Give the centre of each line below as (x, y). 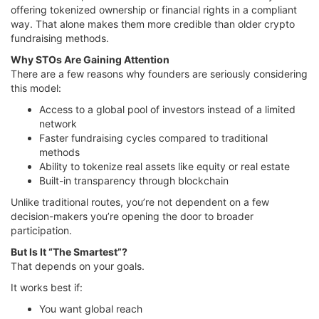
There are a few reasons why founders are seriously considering (159, 73)
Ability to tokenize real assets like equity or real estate (164, 166)
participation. (41, 230)
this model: (36, 88)
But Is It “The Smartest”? (69, 251)
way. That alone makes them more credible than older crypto (153, 23)
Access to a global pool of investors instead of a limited (167, 109)
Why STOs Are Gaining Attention (90, 59)
